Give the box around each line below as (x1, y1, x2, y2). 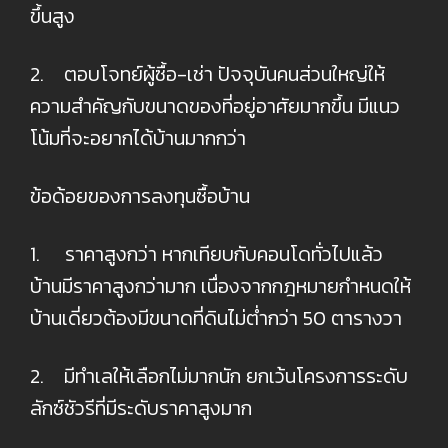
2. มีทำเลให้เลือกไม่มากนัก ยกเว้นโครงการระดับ (30, 360, 408, 391)
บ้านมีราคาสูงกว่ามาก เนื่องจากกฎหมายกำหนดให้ (30, 270, 411, 301)
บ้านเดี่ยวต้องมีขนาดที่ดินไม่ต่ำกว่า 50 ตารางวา (30, 302, 402, 333)
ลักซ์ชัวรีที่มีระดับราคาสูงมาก (30, 392, 252, 423)
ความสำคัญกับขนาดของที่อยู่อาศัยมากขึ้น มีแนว (30, 90, 400, 121)
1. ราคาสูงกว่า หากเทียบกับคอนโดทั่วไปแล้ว (30, 238, 383, 269)
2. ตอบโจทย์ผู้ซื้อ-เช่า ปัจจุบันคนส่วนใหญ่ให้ (30, 58, 385, 89)
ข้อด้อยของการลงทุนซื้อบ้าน (30, 180, 250, 211)
